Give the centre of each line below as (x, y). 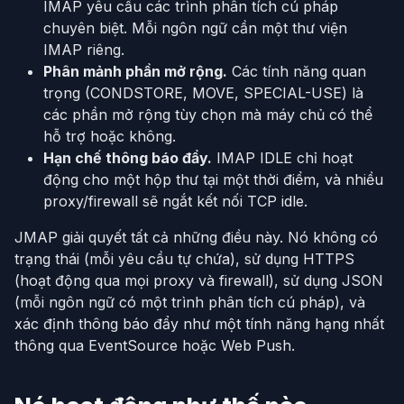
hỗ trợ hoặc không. (110, 136)
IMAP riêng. (84, 49)
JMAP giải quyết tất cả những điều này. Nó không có (196, 237)
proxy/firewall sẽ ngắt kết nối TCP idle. (175, 201)
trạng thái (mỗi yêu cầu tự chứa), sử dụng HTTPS (184, 258)
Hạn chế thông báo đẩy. (128, 157)
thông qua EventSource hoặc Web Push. (155, 345)
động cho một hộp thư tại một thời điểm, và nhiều (213, 179)
